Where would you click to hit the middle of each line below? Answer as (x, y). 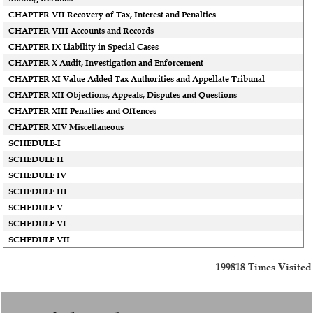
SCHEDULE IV (38, 175)
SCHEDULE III (38, 191)
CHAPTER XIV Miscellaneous (66, 127)
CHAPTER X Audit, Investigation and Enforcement (106, 63)
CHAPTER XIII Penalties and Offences (83, 111)
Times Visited (280, 267)
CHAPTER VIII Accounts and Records (81, 30)
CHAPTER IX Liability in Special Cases (84, 46)
